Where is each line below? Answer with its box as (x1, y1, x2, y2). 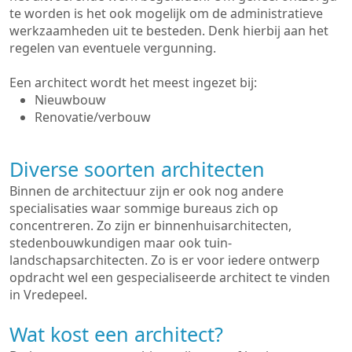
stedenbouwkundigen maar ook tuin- (9, 234, 232, 251)
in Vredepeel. (9, 286, 87, 303)
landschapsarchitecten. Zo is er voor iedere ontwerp (9, 251, 320, 269)
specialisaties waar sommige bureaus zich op (9, 200, 278, 217)
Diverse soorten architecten (9, 156, 265, 182)
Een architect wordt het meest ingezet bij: (9, 74, 257, 91)
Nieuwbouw (35, 91, 106, 108)
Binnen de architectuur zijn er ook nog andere (9, 182, 284, 200)
